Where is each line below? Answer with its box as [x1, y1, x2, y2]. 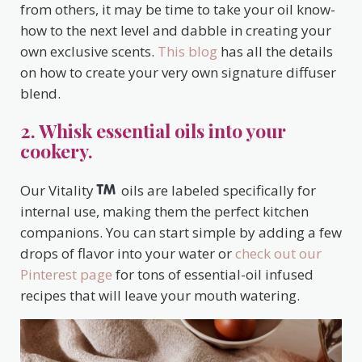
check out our [235, 244, 322, 263]
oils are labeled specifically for [118, 181, 316, 200]
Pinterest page [20, 265, 112, 284]
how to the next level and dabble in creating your [20, 21, 331, 40]
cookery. [20, 138, 93, 164]
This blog [158, 42, 217, 61]
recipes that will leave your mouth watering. [20, 286, 300, 305]
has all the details [217, 42, 333, 61]
